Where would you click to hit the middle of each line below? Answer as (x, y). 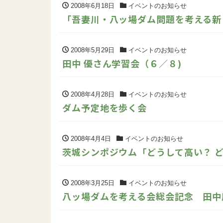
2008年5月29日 (92, 50)
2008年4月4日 (90, 138)
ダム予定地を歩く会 (105, 107)
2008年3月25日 (92, 183)
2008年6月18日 (92, 5)
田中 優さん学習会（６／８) (122, 63)
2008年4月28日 (92, 94)
